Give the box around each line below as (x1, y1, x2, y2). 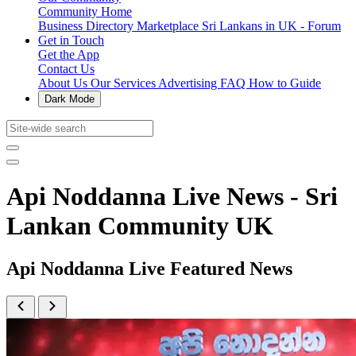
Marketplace (137, 19, 202, 33)
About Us (38, 76, 91, 90)
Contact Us (38, 62, 95, 75)
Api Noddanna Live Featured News (6, 257, 292, 279)
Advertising (158, 76, 220, 90)
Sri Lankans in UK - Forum (202, 19, 341, 33)
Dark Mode (44, 93, 95, 105)
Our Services (91, 76, 158, 90)
